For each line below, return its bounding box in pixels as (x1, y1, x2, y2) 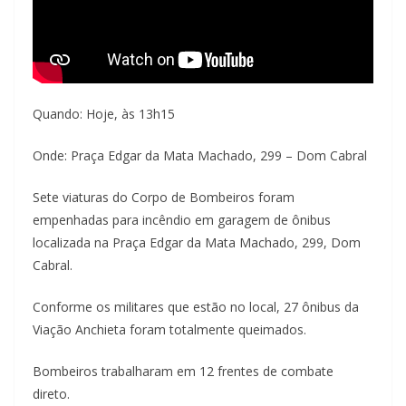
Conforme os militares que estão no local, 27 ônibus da (33, 297, 359, 315)
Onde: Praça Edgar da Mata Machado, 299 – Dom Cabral (33, 146, 367, 164)
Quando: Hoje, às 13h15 (33, 104, 175, 122)
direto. (33, 384, 70, 402)
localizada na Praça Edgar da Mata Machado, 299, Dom (33, 233, 361, 251)
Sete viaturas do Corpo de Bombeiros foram (33, 188, 295, 206)
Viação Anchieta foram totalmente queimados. (33, 320, 306, 338)
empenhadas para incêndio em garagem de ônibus (33, 210, 331, 228)
